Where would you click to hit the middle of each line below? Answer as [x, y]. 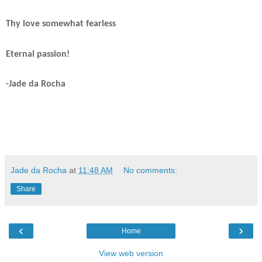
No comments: [151, 170]
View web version [131, 254]
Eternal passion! [38, 54]
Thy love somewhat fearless [61, 24]
